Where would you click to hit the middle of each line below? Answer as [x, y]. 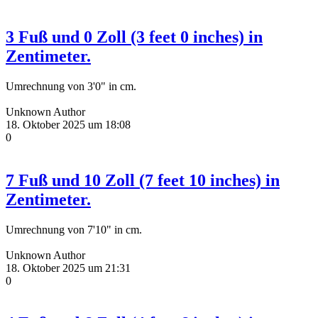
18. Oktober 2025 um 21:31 [68, 268]
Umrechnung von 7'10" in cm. [74, 229]
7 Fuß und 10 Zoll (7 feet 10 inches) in [143, 180]
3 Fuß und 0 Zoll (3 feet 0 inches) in [134, 37]
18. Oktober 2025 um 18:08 [68, 124]
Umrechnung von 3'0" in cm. [71, 86]
